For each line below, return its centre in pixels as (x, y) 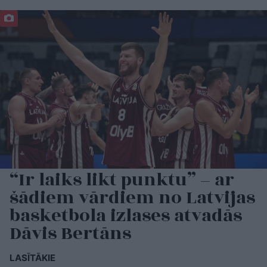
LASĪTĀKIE (32, 258)
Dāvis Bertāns (70, 234)
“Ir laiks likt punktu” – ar (122, 180)
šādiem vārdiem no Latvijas (132, 198)
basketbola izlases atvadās (126, 216)
